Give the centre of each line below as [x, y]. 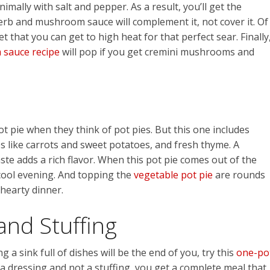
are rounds [239, 175]
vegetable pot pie [173, 175]
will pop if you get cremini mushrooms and [157, 52]
